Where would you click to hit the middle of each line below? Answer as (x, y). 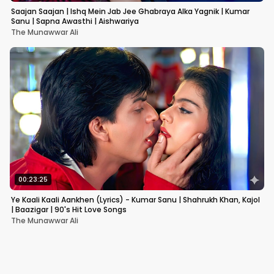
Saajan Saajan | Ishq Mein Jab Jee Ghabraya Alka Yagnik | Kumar (130, 11)
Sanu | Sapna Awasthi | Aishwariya (75, 21)
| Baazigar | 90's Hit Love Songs (69, 209)
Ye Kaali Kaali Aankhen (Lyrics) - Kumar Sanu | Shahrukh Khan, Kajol (135, 199)
